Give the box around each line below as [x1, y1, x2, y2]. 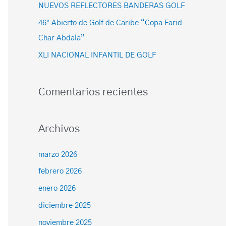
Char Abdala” [38, 34, 85, 42]
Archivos [38, 123, 80, 134]
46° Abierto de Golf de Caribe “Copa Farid [38, 19, 182, 27]
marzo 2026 [38, 150, 77, 158]
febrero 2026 [38, 167, 82, 176]
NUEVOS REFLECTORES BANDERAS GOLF [38, 2, 185, 10]
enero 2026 [38, 185, 76, 192]
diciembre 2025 [38, 201, 91, 209]
